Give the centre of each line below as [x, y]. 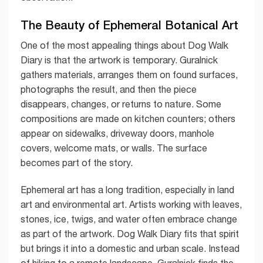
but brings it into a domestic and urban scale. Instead [130, 248]
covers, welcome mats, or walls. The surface [114, 148]
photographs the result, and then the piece [109, 89]
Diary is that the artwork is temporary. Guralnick [119, 60]
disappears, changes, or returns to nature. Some [121, 104]
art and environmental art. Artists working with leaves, [131, 204]
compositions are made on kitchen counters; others [128, 118]
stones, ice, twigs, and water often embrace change [129, 219]
